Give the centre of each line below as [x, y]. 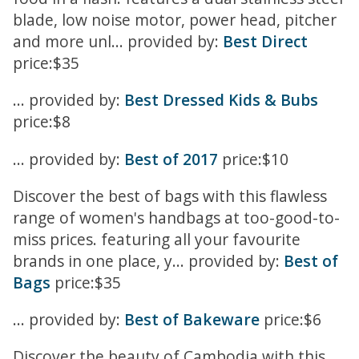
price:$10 [253, 159]
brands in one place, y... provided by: [148, 260]
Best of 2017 [171, 159]
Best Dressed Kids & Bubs [221, 100]
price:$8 [42, 122]
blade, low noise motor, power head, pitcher [175, 20]
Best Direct [265, 42]
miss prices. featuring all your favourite [157, 239]
